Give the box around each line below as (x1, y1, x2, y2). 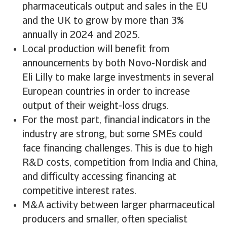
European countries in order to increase (22, 87, 190, 97)
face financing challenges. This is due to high (22, 144, 213, 154)
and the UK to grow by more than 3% (22, 16, 184, 26)
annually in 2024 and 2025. (22, 30, 140, 41)
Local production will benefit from (22, 45, 169, 55)
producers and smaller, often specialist (22, 215, 187, 225)
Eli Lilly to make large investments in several (22, 73, 214, 83)
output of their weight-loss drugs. (22, 101, 169, 111)
